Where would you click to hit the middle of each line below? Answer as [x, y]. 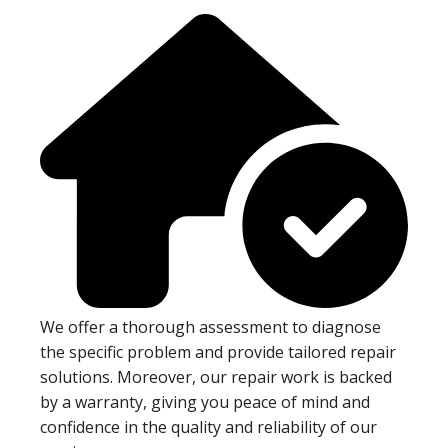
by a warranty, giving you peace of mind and [205, 402]
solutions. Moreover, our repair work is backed [216, 377]
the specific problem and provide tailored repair [218, 352]
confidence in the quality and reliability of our [208, 427]
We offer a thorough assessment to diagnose [210, 327]
